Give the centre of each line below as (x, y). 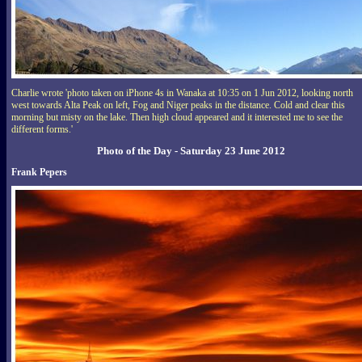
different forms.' (42, 129)
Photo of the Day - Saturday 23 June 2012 (191, 150)
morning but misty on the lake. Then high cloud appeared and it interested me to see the (177, 117)
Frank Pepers (39, 172)
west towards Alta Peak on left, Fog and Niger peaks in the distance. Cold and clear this (178, 105)
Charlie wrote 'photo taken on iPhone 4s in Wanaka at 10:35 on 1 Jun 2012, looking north (182, 93)
